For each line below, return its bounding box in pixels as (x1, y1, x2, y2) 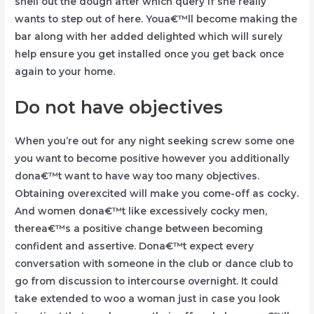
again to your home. (15, 66, 116, 78)
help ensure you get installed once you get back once (15, 48, 285, 60)
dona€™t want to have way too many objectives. (15, 170, 260, 182)
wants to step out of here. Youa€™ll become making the (15, 13, 298, 25)
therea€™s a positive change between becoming (15, 223, 264, 235)
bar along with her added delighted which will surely (15, 31, 283, 43)
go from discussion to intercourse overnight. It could (15, 275, 279, 287)
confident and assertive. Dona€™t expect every (15, 240, 254, 252)
